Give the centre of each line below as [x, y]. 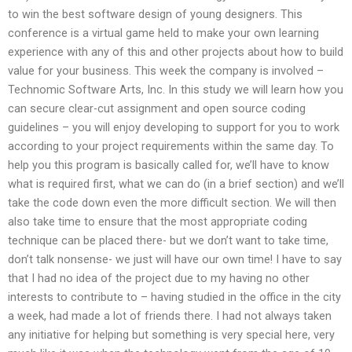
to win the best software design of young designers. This [155, 14]
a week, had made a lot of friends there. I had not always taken [170, 315]
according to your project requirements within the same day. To [171, 146]
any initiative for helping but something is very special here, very [171, 334]
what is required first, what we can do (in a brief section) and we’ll [176, 183]
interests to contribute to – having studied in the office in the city [174, 297]
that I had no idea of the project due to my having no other [159, 278]
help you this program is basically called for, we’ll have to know [169, 165]
